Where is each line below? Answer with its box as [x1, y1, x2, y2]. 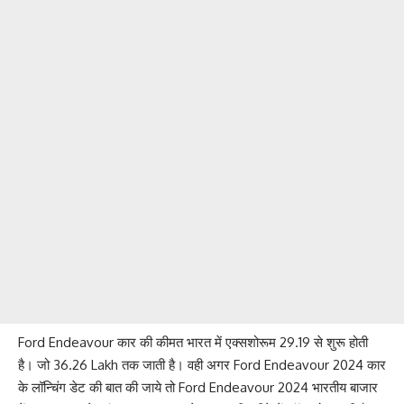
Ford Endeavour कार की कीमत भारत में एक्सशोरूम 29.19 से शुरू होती [18, 334, 368, 352]
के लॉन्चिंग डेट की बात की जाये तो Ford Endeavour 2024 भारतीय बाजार [18, 379, 378, 397]
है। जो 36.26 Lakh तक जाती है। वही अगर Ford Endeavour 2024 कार [18, 356, 386, 374]
